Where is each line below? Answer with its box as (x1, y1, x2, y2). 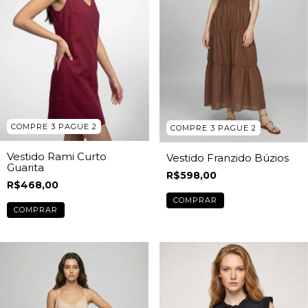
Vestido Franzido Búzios (166, 151, 289, 164)
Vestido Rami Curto (7, 149, 107, 163)
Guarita (7, 160, 44, 174)
